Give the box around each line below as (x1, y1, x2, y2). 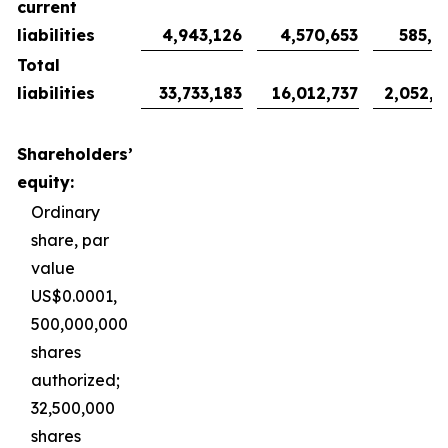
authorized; (31, 370, 120, 390)
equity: (17, 172, 74, 192)
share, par (31, 230, 109, 250)
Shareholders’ (17, 144, 133, 164)
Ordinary (31, 202, 100, 222)
